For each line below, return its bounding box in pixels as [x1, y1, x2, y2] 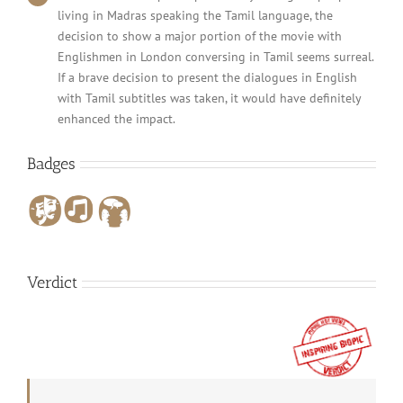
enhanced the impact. [57, 110, 175, 127]
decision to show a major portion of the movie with [57, 27, 342, 44]
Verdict [27, 273, 77, 293]
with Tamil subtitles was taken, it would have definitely [57, 89, 361, 106]
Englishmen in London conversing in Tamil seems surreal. [57, 48, 373, 65]
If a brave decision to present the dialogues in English [57, 68, 357, 85]
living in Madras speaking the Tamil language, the [57, 6, 333, 23]
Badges [27, 153, 76, 174]
